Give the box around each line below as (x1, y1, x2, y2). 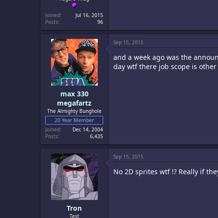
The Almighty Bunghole (47, 108, 102, 114)
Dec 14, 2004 (73, 126, 103, 133)
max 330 (60, 89, 89, 98)
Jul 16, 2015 (75, 12, 103, 18)
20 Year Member (54, 117, 94, 124)
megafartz (57, 98, 91, 108)
